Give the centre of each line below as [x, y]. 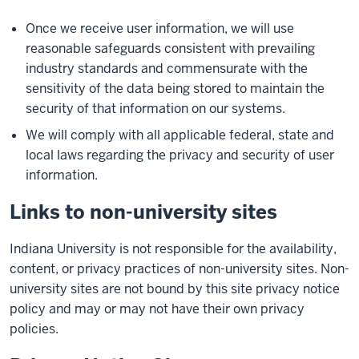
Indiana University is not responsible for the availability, [173, 249]
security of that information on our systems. [155, 109]
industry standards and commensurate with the [167, 69]
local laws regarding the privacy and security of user [180, 155]
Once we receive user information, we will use [160, 28]
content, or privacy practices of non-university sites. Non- [179, 269]
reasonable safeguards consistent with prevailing [170, 48]
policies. [34, 329]
